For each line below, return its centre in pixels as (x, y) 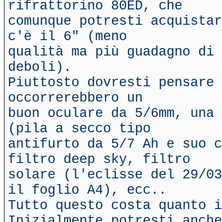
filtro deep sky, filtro (99, 159)
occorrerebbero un (75, 98)
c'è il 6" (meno (67, 36)
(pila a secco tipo (79, 129)
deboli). (40, 67)
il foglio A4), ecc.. (87, 190)
